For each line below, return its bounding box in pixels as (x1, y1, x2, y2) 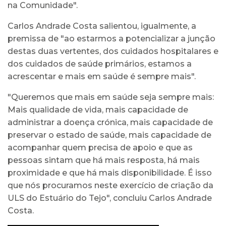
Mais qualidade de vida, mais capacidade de (8, 104, 188, 115)
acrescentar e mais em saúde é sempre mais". (8, 71, 196, 81)
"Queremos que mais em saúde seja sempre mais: (8, 92, 214, 102)
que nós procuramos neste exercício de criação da (8, 180, 213, 190)
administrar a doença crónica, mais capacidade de (8, 117, 213, 127)
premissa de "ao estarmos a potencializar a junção (8, 33, 215, 43)
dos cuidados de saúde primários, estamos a (8, 59, 192, 69)
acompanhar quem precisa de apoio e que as (8, 142, 193, 152)
